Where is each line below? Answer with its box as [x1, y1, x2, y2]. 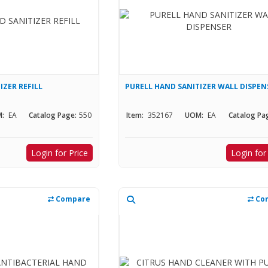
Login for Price [31, 147, 89, 159]
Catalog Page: [29, 110, 77, 121]
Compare [54, 194, 91, 205]
